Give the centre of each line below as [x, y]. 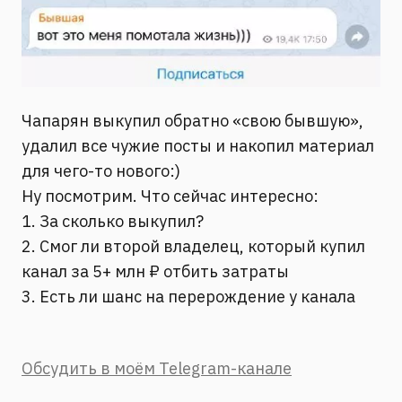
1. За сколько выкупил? [113, 222]
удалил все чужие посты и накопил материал [198, 146]
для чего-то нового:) [101, 171]
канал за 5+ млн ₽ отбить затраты [155, 272]
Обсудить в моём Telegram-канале [157, 369]
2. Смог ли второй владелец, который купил [193, 247]
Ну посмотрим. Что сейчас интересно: [170, 197]
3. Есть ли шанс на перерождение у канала [188, 297]
